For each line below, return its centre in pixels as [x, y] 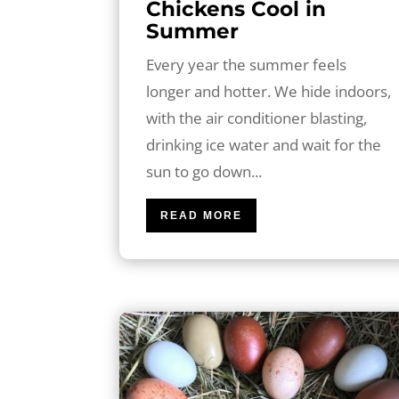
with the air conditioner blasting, [257, 118]
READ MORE [202, 215]
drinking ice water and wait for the [264, 144]
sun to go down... [204, 171]
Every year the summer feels [247, 64]
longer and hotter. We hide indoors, [269, 91]
